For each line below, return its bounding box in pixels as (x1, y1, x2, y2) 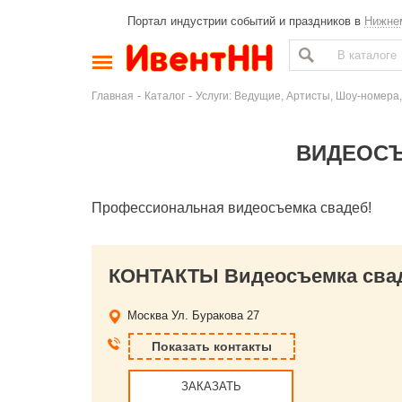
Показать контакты (152, 339, 272, 354)
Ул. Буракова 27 (171, 309, 259, 322)
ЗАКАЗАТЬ (180, 380, 241, 393)
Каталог (144, 90, 185, 101)
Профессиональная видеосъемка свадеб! (92, 200, 371, 215)
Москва (127, 309, 168, 322)
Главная (92, 90, 134, 101)
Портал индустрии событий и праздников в (127, 14, 364, 28)
